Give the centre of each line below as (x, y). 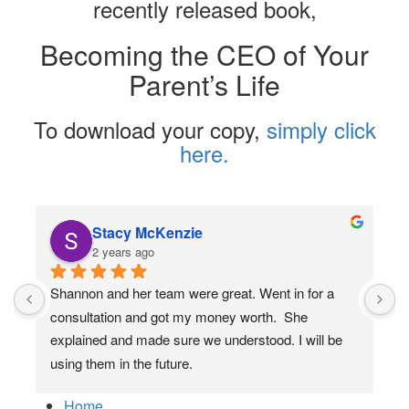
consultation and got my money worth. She (179, 316)
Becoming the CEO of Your (204, 54)
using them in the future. (121, 362)
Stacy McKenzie (147, 232)
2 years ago (123, 251)
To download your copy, (150, 129)
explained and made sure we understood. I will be (196, 340)
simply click (321, 129)
